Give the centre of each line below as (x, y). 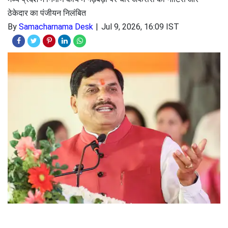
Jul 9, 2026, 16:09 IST (140, 27)
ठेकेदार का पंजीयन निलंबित (47, 13)
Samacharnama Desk (56, 27)
